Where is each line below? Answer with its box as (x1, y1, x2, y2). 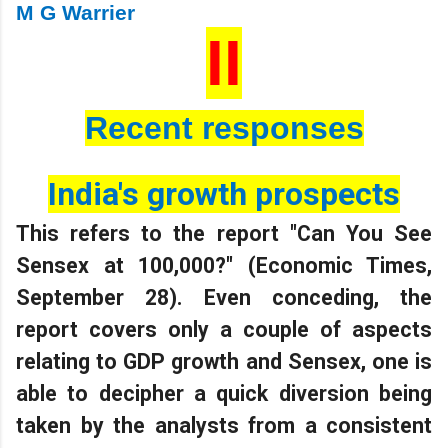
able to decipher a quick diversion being (16, 380, 432, 406)
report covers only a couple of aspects (16, 316, 432, 342)
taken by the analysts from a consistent (16, 412, 432, 438)
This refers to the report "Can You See (16, 220, 432, 246)
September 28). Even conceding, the (16, 284, 432, 310)
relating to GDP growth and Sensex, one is (16, 348, 432, 374)
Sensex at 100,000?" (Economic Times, (16, 252, 432, 278)
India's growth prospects (48, 174, 400, 213)
